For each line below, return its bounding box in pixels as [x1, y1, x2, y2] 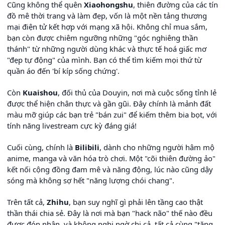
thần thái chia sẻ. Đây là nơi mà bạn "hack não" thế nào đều [7, 208, 212, 218]
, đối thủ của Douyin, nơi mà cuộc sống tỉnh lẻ [58, 87, 216, 98]
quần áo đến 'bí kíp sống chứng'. [7, 66, 120, 76]
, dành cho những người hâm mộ [99, 142, 214, 153]
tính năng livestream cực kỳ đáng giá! [7, 121, 137, 131]
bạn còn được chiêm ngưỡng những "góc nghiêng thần [7, 33, 198, 43]
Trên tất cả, [7, 197, 47, 207]
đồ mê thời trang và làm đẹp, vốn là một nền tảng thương [7, 11, 207, 21]
